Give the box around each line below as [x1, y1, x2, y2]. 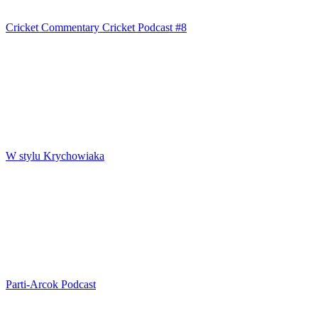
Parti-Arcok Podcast [6, 278, 96, 290]
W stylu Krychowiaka [6, 149, 104, 162]
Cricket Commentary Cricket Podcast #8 [6, 21, 187, 33]
